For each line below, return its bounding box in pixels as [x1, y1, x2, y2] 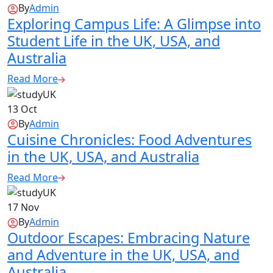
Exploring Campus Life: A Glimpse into [7, 14, 261, 34]
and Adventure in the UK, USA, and [7, 245, 239, 265]
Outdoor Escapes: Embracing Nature [7, 228, 250, 248]
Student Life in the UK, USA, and [7, 31, 220, 51]
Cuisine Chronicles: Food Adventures [7, 129, 252, 149]
